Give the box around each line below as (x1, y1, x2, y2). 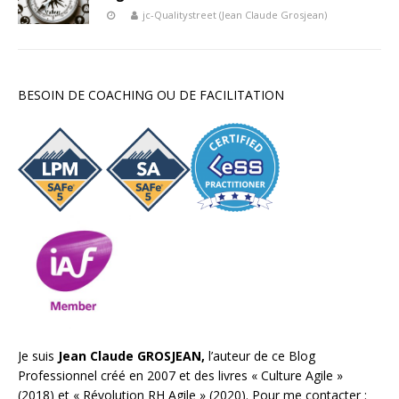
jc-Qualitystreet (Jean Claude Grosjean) (142, 8, 327, 22)
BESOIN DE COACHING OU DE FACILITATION (18, 86, 284, 104)
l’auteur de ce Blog (208, 346, 315, 364)
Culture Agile (261, 366, 333, 384)
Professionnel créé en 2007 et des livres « (18, 366, 261, 384)
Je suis (18, 346, 54, 364)
